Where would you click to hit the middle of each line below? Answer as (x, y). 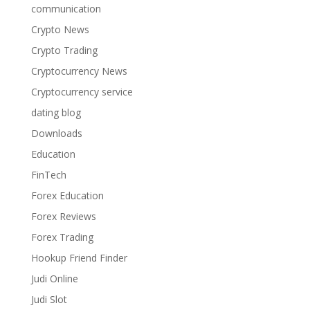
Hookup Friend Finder (79, 258)
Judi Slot (49, 300)
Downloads (56, 134)
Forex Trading (62, 237)
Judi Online (54, 279)
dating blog (56, 113)
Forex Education (67, 196)
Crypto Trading (64, 51)
